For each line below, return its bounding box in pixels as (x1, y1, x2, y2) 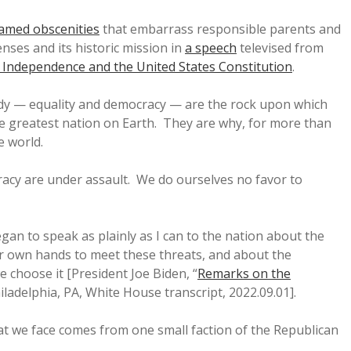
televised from (237, 39, 324, 56)
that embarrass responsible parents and (100, 20, 341, 38)
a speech (185, 39, 237, 56)
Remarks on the (197, 265, 291, 282)
